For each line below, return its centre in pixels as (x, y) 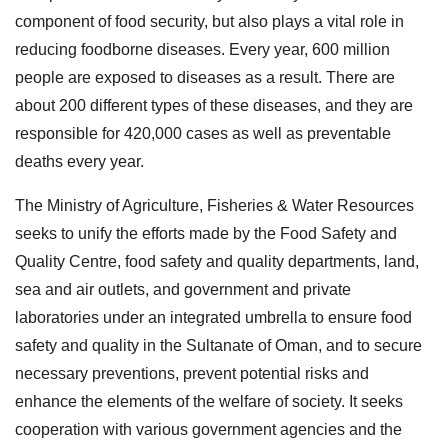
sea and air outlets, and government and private (183, 289)
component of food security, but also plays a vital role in (209, 21)
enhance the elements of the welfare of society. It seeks (209, 401)
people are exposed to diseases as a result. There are (205, 77)
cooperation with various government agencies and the (208, 429)
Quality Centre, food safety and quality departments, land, (217, 261)
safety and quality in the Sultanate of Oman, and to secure (218, 345)
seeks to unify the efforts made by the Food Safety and (206, 233)
